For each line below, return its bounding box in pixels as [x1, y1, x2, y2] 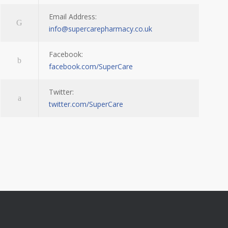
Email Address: [49, 12, 97, 22]
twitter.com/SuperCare [49, 99, 123, 109]
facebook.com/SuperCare [49, 62, 133, 72]
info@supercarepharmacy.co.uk [49, 24, 152, 34]
